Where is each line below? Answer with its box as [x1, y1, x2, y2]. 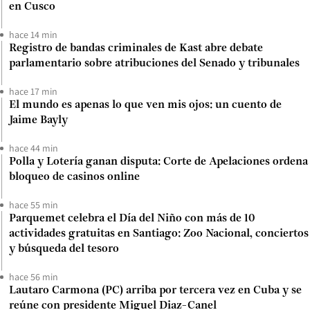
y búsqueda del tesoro [9, 244, 119, 255]
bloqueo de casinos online [9, 172, 140, 183]
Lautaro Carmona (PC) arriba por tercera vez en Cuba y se [9, 285, 302, 297]
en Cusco [9, 1, 55, 13]
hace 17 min [9, 85, 57, 98]
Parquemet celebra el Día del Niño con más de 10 [9, 213, 255, 225]
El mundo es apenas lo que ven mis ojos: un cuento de [9, 100, 282, 111]
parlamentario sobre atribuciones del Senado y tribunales [9, 58, 300, 70]
